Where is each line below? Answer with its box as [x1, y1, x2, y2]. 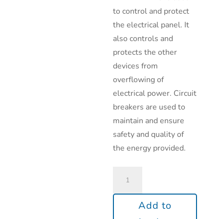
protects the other [113, 47, 177, 58]
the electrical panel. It [113, 20, 190, 30]
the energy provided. [113, 143, 186, 153]
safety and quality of [113, 129, 184, 140]
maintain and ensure [113, 115, 185, 126]
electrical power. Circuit [113, 88, 197, 99]
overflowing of [113, 74, 164, 85]
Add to [138, 199, 172, 212]
